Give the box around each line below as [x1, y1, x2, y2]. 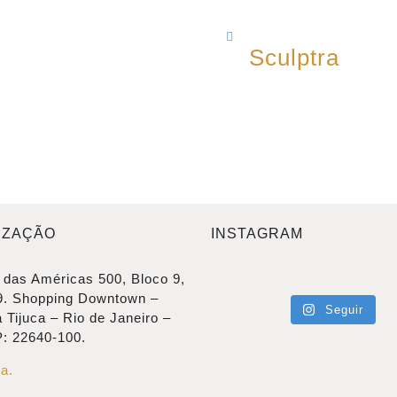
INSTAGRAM [211, 225, 303, 241]
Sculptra [248, 43, 339, 71]
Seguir [325, 302, 364, 316]
